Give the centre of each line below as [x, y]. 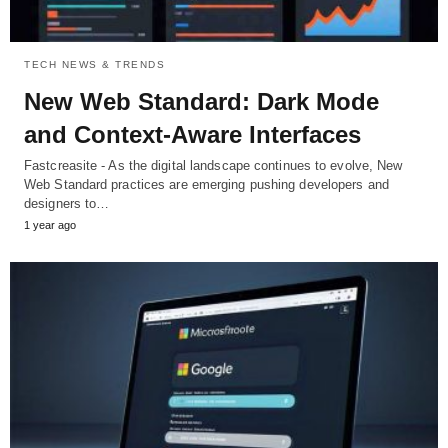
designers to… [67, 203]
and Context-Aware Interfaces [192, 134]
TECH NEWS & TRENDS [94, 64]
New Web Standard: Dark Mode [201, 101]
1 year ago [50, 224]
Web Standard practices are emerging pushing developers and [206, 184]
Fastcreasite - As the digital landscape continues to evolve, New [213, 165]
